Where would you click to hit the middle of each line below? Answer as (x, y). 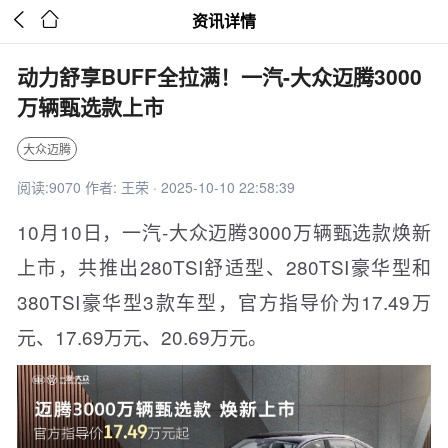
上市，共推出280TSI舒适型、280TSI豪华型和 (224, 266)
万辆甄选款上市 (90, 106)
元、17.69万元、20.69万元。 (142, 336)
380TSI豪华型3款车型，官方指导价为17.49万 (224, 301)
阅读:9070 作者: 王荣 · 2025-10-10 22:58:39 (156, 187)
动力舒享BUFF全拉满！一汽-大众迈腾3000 (219, 76)
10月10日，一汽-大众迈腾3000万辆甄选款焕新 (224, 231)
